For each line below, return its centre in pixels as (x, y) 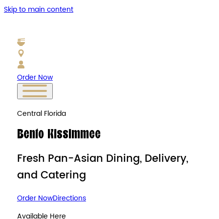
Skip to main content (39, 10)
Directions (69, 198)
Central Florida (41, 113)
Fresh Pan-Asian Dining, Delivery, (102, 159)
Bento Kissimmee (59, 135)
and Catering (51, 176)
